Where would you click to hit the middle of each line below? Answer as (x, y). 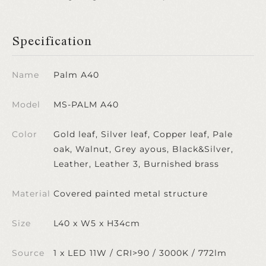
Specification (52, 41)
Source (28, 253)
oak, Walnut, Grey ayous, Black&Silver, (143, 149)
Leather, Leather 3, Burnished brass (136, 164)
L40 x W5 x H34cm (97, 223)
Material (31, 193)
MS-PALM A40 (86, 104)
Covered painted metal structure (131, 193)
